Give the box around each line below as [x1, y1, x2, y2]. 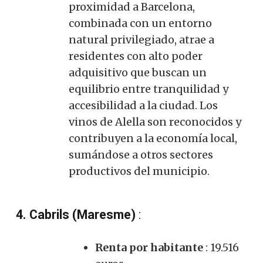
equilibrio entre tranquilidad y [69, 82, 228, 96]
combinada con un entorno [69, 16, 212, 30]
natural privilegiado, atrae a [69, 32, 214, 46]
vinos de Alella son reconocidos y [69, 114, 241, 129]
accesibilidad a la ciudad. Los [69, 98, 218, 112]
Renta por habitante [95, 240, 203, 254]
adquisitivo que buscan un [69, 65, 207, 79]
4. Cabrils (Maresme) [16, 207, 136, 222]
